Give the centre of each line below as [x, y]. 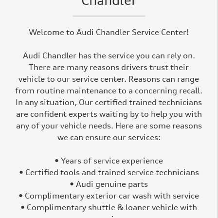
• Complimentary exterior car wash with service [109, 195]
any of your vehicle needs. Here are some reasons [109, 125]
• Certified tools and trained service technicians [109, 172]
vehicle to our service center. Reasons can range [109, 79]
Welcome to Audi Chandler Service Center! [109, 32]
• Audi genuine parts [109, 184]
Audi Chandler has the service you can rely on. [109, 55]
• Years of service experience [109, 160]
